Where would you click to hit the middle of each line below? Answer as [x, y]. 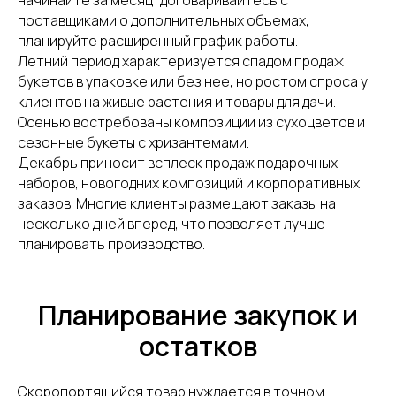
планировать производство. [111, 244]
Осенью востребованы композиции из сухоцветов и [191, 122]
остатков [198, 346]
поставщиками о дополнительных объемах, [164, 20]
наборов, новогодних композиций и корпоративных [189, 183]
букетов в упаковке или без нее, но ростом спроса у [193, 81]
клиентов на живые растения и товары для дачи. [177, 102]
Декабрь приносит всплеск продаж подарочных [178, 163]
